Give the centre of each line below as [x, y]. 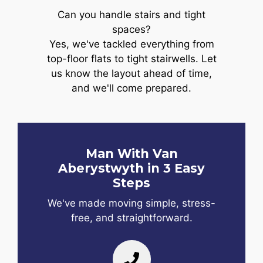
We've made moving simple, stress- [131, 203]
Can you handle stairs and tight [131, 15]
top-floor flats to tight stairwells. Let [131, 59]
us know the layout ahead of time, [131, 74]
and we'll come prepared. [131, 88]
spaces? [131, 30]
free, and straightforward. [131, 218]
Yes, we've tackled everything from [131, 44]
